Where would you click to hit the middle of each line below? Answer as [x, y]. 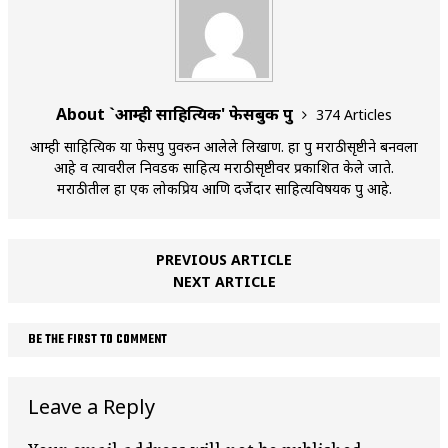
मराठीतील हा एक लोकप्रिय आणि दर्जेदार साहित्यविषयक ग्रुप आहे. [224, 189]
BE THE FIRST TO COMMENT [97, 340]
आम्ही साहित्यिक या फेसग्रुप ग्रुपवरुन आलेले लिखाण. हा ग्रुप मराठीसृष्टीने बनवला [224, 147]
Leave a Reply [91, 407]
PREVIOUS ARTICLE [224, 260]
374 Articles [354, 115]
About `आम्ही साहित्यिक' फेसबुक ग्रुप [176, 114]
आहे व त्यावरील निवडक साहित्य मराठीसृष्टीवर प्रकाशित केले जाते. [224, 168]
